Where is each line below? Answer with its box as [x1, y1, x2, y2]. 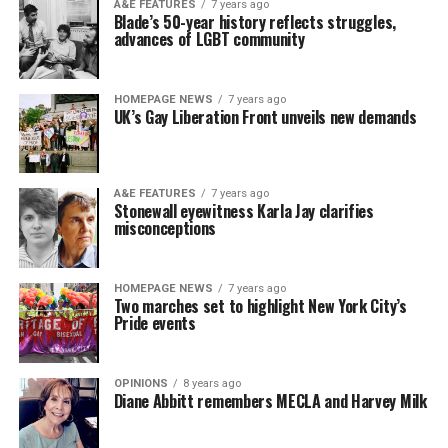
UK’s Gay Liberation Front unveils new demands [113, 104, 417, 129]
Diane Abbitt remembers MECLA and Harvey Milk [113, 388, 427, 413]
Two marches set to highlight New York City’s [113, 294, 407, 319]
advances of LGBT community [113, 27, 305, 51]
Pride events [113, 311, 196, 336]
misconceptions [113, 216, 217, 241]
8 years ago [182, 376, 241, 390]
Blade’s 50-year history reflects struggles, [113, 10, 396, 34]
